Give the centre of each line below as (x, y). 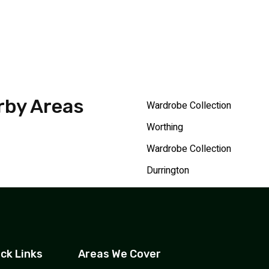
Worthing (165, 127)
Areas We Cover (120, 254)
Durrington (168, 170)
